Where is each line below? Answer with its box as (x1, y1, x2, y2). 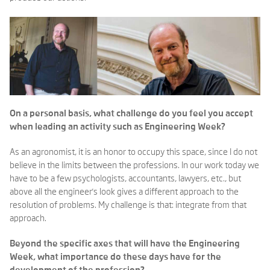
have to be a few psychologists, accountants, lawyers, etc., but (10, 174, 241, 183)
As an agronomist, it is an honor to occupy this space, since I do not (10, 148, 257, 157)
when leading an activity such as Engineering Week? (10, 122, 225, 131)
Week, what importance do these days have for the (10, 253, 221, 262)
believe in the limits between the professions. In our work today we (10, 161, 259, 170)
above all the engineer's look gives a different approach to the (10, 187, 239, 196)
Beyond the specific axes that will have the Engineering (10, 239, 240, 248)
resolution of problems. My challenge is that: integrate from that (10, 201, 246, 210)
